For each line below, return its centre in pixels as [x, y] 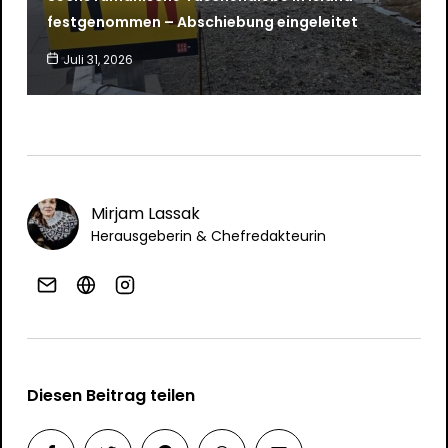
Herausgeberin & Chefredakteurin [208, 235]
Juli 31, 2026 [97, 60]
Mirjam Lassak [145, 213]
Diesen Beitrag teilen [110, 396]
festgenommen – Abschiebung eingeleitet [202, 22]
